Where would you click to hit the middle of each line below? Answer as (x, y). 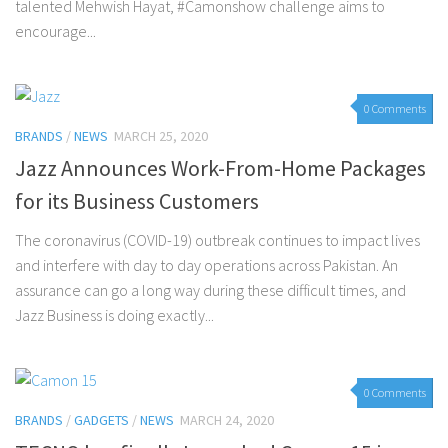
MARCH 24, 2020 (227, 420)
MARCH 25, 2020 (161, 136)
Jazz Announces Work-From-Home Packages (220, 168)
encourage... (55, 31)
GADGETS (101, 420)
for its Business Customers (137, 201)
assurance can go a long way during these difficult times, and (210, 290)
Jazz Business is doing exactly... (114, 315)
